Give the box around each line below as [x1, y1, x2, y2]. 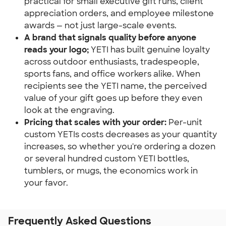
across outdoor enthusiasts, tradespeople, [24, 56, 199, 67]
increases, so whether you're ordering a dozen [24, 141, 215, 152]
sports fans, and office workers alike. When [24, 69, 200, 79]
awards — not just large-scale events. [24, 20, 177, 31]
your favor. [24, 178, 68, 188]
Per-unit [166, 117, 202, 128]
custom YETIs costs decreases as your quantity [24, 129, 217, 140]
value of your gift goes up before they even [24, 93, 202, 103]
